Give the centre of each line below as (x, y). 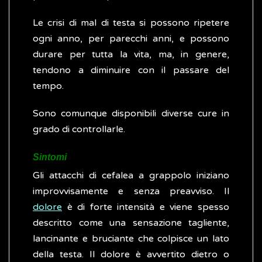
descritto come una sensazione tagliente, (131, 223)
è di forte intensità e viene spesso (146, 207)
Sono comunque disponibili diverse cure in (131, 114)
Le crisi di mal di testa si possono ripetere (131, 23)
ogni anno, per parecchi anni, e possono (131, 39)
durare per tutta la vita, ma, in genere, (131, 55)
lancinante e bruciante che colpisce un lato (131, 239)
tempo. (48, 86)
